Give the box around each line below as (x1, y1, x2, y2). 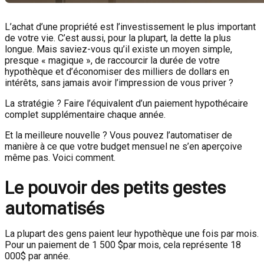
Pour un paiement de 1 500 (5, 239, 118, 250)
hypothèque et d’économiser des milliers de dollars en (5, 66, 229, 77)
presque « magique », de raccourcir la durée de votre (5, 55, 220, 66)
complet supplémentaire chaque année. (5, 109, 166, 120)
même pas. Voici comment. (5, 152, 115, 163)
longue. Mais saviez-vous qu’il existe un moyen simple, (5, 44, 232, 55)
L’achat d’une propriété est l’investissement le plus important (5, 21, 256, 32)
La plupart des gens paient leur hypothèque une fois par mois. (5, 228, 259, 239)
